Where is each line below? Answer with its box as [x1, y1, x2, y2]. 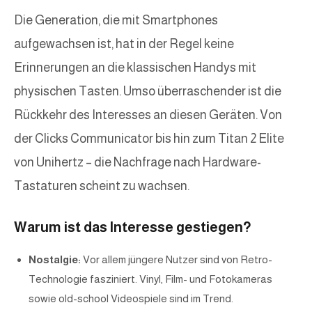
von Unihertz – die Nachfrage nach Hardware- [14, 155, 261, 170]
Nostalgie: [29, 253, 81, 266]
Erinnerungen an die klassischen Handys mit [14, 61, 256, 75]
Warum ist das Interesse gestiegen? [14, 219, 251, 235]
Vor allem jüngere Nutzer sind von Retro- [81, 253, 272, 266]
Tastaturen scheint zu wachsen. [14, 179, 189, 194]
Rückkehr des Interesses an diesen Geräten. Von [14, 108, 282, 123]
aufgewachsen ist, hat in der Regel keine [14, 37, 234, 52]
